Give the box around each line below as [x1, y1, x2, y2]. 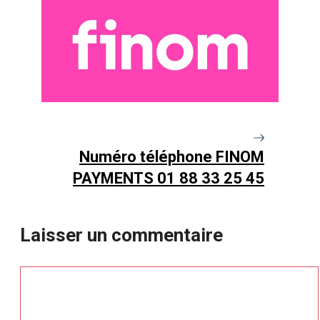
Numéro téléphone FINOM [79, 148, 264, 166]
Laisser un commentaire [20, 224, 223, 246]
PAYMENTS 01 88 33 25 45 [73, 169, 264, 188]
